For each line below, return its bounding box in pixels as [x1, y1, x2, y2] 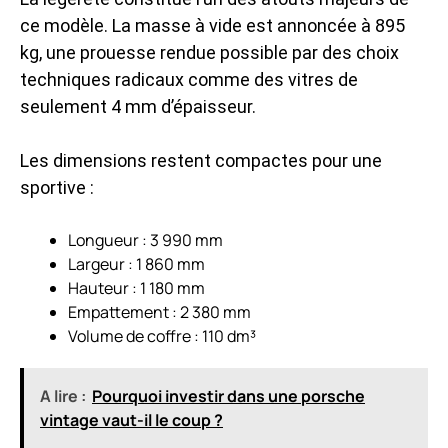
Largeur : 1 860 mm [68, 252, 205, 275]
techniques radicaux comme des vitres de [20, 68, 358, 90]
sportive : [20, 176, 94, 198]
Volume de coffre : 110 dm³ [68, 324, 256, 347]
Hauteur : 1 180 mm [68, 276, 205, 299]
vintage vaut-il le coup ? [40, 408, 223, 431]
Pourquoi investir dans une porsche [92, 384, 365, 407]
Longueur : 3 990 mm [68, 228, 223, 251]
